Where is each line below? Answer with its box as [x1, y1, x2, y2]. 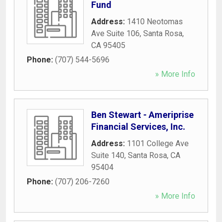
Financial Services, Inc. [91, 121, 185, 132]
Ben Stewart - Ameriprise [91, 109, 194, 120]
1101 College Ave [127, 138, 189, 148]
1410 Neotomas [127, 16, 183, 26]
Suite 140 [91, 150, 124, 160]
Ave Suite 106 [91, 28, 140, 38]
